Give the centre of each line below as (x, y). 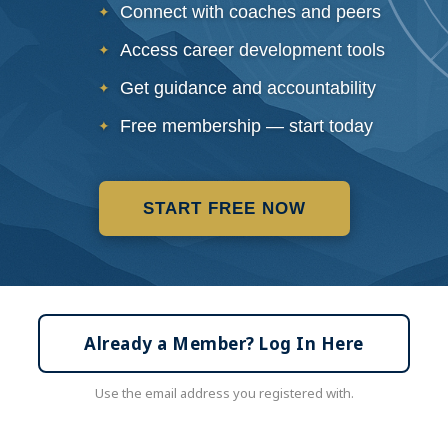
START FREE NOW (224, 208)
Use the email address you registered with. (224, 392)
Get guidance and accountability (247, 87)
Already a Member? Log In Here (224, 343)
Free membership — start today (246, 125)
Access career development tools (252, 49)
